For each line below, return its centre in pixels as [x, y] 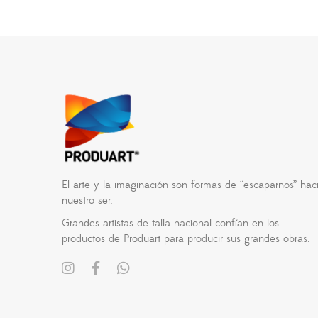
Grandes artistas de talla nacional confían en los [170, 224]
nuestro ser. [87, 201]
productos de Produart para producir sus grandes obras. [186, 239]
